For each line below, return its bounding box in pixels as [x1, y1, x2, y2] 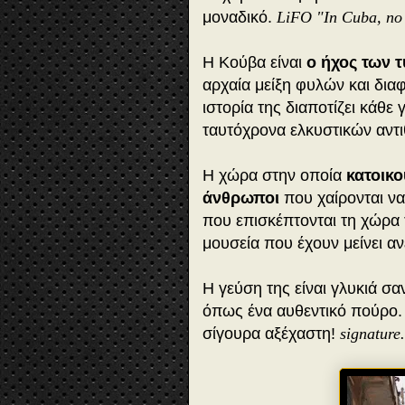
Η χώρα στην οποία [202, 166, 346, 185]
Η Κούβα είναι [202, 53, 306, 72]
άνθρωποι [202, 189, 279, 208]
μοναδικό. [202, 8, 277, 27]
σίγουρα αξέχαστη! [202, 325, 340, 344]
